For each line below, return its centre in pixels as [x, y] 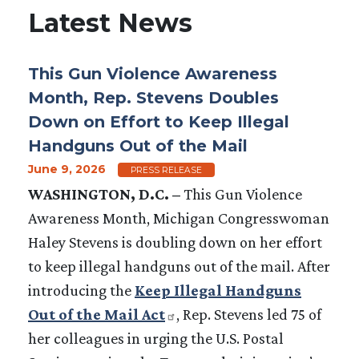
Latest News [110, 22]
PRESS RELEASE [166, 170]
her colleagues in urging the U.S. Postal [156, 338]
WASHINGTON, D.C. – [106, 194]
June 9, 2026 [67, 169]
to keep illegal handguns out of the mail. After [179, 266]
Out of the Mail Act [97, 314]
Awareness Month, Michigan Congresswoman [179, 218]
